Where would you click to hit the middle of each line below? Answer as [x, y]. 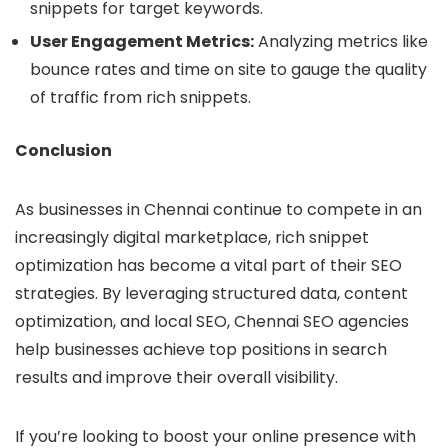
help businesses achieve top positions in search [201, 349]
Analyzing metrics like [341, 41]
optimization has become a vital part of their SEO [208, 265]
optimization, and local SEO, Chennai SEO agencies [212, 321]
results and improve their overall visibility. [176, 377]
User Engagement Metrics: [142, 41]
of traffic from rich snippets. [140, 97]
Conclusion [63, 150]
